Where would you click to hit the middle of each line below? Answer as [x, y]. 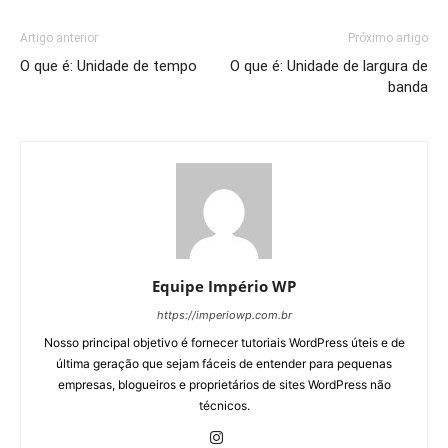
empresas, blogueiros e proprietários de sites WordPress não [224, 384]
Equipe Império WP [224, 285]
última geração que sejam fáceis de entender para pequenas [224, 363]
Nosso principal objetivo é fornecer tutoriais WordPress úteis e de [224, 342]
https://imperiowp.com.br [224, 314]
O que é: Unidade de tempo [108, 65]
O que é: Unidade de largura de [329, 65]
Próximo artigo [388, 37]
